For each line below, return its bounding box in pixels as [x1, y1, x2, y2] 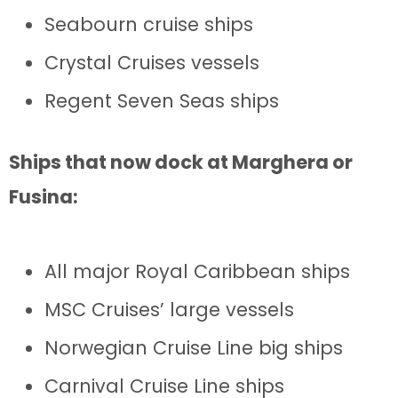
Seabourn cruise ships [44, 12, 253, 38]
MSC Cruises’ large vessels [44, 297, 294, 323]
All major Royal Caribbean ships [44, 259, 350, 285]
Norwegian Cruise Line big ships [44, 335, 343, 362]
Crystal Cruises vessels [44, 50, 259, 76]
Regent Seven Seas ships [44, 88, 279, 115]
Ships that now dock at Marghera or [9, 149, 353, 176]
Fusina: [9, 184, 78, 211]
